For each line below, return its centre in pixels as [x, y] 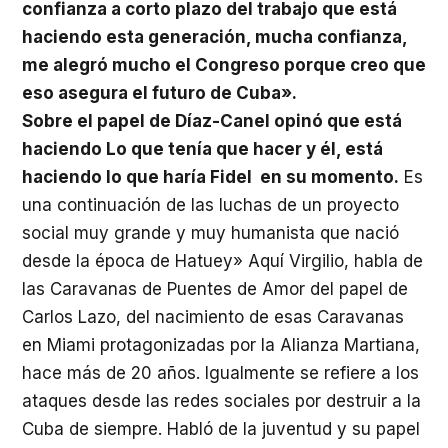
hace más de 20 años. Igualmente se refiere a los [220, 373]
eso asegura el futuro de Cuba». [159, 93]
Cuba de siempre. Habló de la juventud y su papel [221, 429]
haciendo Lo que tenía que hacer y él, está [202, 149]
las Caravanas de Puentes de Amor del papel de [215, 289]
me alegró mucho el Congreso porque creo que [224, 65]
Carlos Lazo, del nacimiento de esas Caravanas [213, 317]
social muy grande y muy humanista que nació [210, 233]
